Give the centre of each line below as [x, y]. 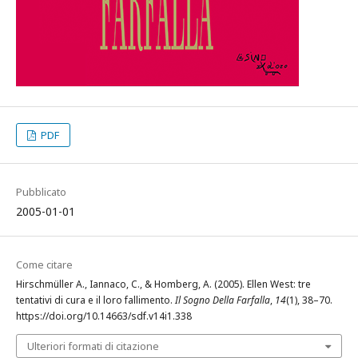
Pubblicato [41, 192]
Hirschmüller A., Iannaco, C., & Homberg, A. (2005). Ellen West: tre [163, 284]
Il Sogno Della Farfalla [223, 300]
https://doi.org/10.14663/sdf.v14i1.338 [104, 316]
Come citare [44, 265]
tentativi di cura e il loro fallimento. [95, 300]
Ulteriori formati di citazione [93, 346]
